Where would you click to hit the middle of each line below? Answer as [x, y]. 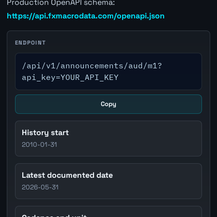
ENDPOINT [30, 42]
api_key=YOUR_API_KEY [70, 77]
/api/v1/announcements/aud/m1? [92, 66]
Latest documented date [68, 175]
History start [46, 133]
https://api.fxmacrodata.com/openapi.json [85, 15]
